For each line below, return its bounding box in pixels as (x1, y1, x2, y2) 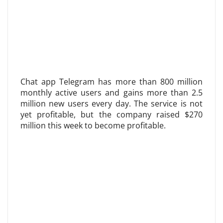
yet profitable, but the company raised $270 (20, 109, 203, 120)
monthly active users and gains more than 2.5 (20, 87, 203, 98)
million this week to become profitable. (20, 120, 166, 131)
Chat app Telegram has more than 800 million (20, 76, 203, 87)
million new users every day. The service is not (20, 98, 203, 109)
